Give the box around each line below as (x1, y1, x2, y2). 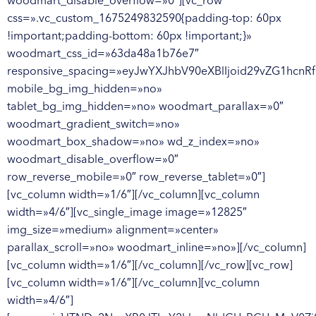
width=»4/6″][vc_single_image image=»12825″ (7, 205, 247, 219)
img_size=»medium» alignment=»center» (7, 222, 219, 236)
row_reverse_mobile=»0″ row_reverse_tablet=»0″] (7, 169, 265, 183)
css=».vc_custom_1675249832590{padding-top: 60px (7, 11, 281, 25)
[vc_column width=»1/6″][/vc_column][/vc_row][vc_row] (7, 257, 293, 272)
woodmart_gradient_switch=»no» (7, 116, 180, 130)
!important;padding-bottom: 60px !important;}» (7, 28, 252, 42)
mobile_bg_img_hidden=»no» (7, 81, 162, 95)
